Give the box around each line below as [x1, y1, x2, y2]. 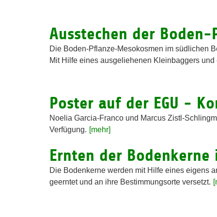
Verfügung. [49, 125, 87, 134]
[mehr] [89, 125, 110, 134]
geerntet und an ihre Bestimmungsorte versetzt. [49, 178, 211, 186]
